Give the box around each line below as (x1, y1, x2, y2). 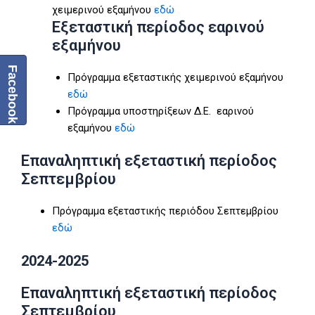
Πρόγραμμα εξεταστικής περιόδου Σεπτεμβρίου (51, 204, 278, 217)
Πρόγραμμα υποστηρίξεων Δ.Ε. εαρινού (67, 105, 254, 117)
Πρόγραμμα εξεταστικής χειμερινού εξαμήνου (67, 71, 283, 84)
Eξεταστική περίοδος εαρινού (51, 18, 264, 36)
